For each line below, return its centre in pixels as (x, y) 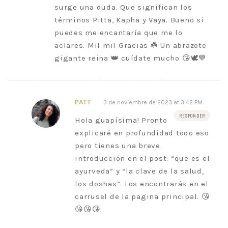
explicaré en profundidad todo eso (142, 133)
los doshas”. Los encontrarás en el (142, 183)
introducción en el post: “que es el (142, 158)
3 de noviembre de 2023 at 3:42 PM (153, 102)
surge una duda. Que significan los (123, 7)
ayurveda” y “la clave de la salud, (139, 171)
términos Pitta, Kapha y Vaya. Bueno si (129, 20)
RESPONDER (192, 115)
